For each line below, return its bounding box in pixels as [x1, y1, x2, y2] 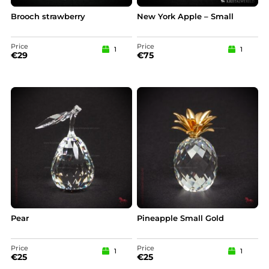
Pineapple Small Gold [137, 214, 224, 223]
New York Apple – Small [137, 12, 234, 21]
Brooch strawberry [11, 12, 85, 21]
